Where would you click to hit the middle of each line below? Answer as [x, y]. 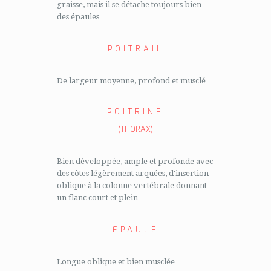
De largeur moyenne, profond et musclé [131, 81]
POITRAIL [135, 49]
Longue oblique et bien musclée [116, 262]
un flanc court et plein [97, 198]
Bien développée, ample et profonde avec [135, 161]
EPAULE [135, 230]
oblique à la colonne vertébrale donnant [132, 185]
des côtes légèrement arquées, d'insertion [133, 173]
